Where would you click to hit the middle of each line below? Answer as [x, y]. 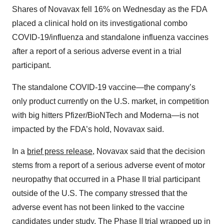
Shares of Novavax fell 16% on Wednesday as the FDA [109, 9]
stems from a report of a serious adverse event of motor [108, 165]
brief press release [60, 151]
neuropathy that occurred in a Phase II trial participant [106, 179]
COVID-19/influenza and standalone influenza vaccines [110, 37]
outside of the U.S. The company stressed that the [100, 193]
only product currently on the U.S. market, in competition [110, 101]
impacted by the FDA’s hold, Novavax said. [88, 129]
